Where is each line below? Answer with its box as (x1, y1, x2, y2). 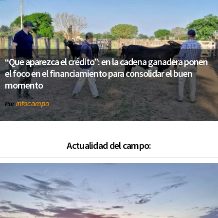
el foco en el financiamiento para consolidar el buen (5, 67, 192, 79)
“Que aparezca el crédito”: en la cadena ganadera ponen (5, 55, 208, 68)
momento (5, 78, 43, 91)
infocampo (16, 99, 49, 108)
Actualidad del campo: (67, 139, 151, 151)
